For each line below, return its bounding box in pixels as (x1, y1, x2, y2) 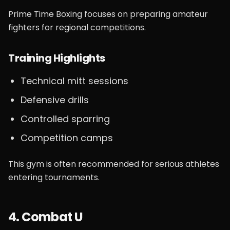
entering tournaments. (8, 171, 100, 183)
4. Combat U (8, 208, 83, 225)
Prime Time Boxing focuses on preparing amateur (8, 8, 208, 20)
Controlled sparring (21, 112, 110, 125)
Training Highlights (8, 51, 105, 65)
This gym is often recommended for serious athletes (8, 158, 219, 170)
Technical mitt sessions (21, 74, 128, 87)
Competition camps (21, 131, 113, 144)
